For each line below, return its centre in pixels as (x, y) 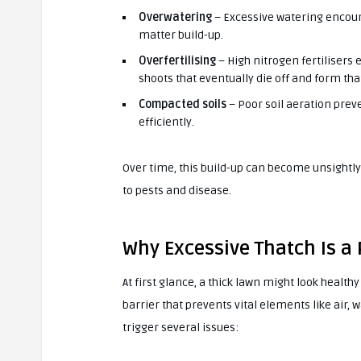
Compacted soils (183, 104)
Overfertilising (177, 60)
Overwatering (175, 17)
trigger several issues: (180, 327)
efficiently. (166, 122)
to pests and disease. (177, 190)
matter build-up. (181, 35)
